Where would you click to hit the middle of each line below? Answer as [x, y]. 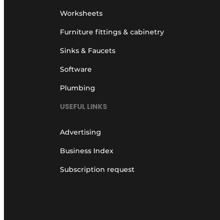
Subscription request [97, 170]
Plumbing [78, 88]
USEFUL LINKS [83, 107]
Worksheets [81, 13]
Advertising [81, 132]
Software [76, 69]
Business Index [87, 151]
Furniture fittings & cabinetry [112, 32]
